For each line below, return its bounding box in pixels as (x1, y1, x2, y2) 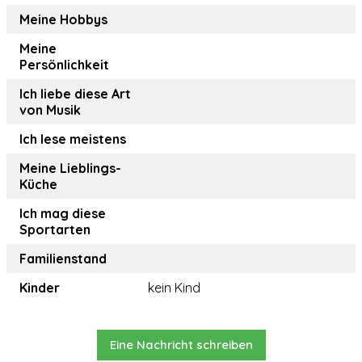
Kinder (19, 280, 60, 297)
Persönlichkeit (19, 57, 109, 74)
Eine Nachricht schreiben (109, 337, 253, 353)
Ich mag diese (19, 205, 106, 222)
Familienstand (19, 250, 107, 267)
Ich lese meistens (19, 131, 126, 148)
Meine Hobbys (19, 11, 107, 28)
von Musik (19, 102, 81, 119)
